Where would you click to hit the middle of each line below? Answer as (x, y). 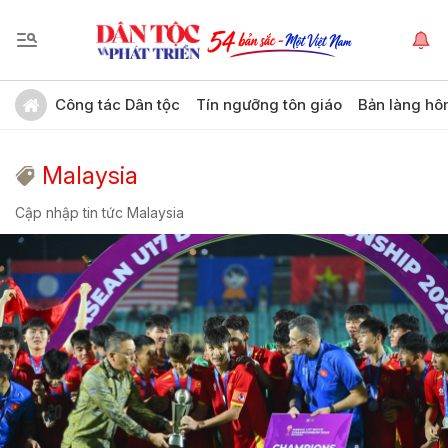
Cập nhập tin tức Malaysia (99, 212)
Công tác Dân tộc (117, 104)
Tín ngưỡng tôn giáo (269, 104)
